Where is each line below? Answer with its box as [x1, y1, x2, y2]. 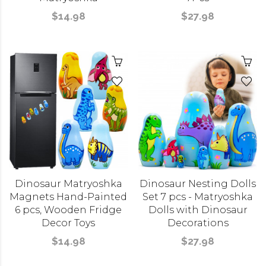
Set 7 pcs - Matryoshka [142, 191, 253, 202]
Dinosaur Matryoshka [14, 178, 122, 189]
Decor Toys [42, 217, 95, 229]
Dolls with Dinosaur [148, 204, 248, 216]
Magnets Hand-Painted [9, 191, 127, 202]
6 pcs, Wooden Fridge [15, 204, 122, 216]
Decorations [167, 217, 229, 229]
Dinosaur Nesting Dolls [140, 178, 256, 189]
